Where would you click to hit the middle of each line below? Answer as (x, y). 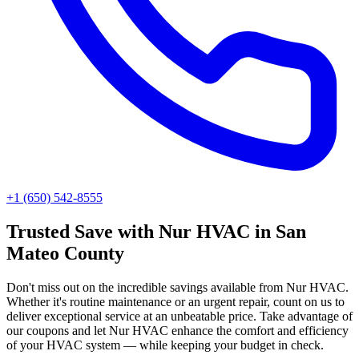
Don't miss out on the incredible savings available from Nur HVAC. (177, 287)
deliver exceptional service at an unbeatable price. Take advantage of (179, 316)
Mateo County (65, 253)
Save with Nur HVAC (162, 231)
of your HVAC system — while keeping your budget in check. (165, 345)
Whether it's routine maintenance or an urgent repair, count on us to (175, 301)
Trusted (40, 231)
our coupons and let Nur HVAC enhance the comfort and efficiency (177, 330)
